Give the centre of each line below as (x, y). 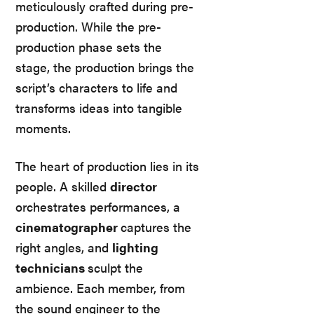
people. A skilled (63, 186)
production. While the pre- (88, 27)
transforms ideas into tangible (99, 108)
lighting (135, 247)
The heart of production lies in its (107, 165)
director (134, 186)
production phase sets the (89, 47)
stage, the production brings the (105, 67)
